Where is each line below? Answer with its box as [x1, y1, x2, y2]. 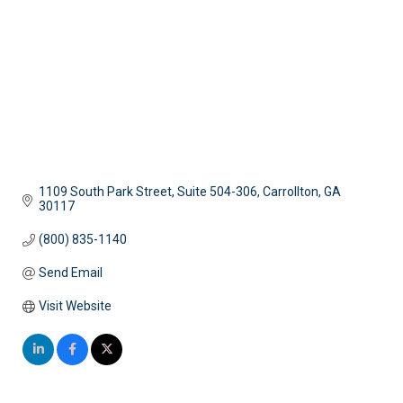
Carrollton [262, 184, 318, 200]
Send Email [38, 265, 103, 281]
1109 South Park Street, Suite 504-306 [38, 184, 257, 200]
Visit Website [38, 299, 112, 314]
